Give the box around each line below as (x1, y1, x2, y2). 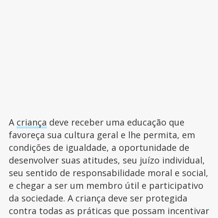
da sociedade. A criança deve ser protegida (8, 192, 187, 204)
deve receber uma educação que (46, 116, 184, 128)
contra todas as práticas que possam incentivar (8, 204, 209, 217)
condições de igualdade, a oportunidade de (8, 141, 189, 153)
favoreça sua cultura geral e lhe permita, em (8, 128, 195, 141)
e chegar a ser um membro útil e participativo (8, 179, 203, 191)
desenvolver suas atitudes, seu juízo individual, (8, 154, 205, 166)
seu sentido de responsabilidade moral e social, (8, 166, 208, 179)
